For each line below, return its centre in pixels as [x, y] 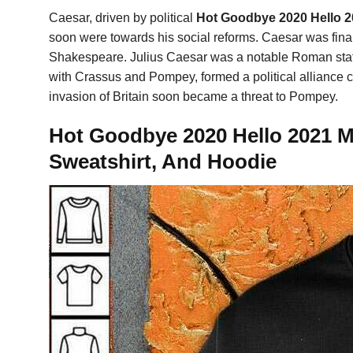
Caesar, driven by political [123, 17]
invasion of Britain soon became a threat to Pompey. [193, 96]
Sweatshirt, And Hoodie [163, 161]
